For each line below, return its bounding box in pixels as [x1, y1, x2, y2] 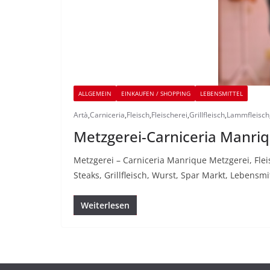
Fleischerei [151, 110, 187, 120]
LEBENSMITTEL [200, 89, 243, 98]
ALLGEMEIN [78, 89, 111, 98]
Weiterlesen [81, 199, 130, 211]
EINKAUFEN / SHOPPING [121, 89, 190, 98]
